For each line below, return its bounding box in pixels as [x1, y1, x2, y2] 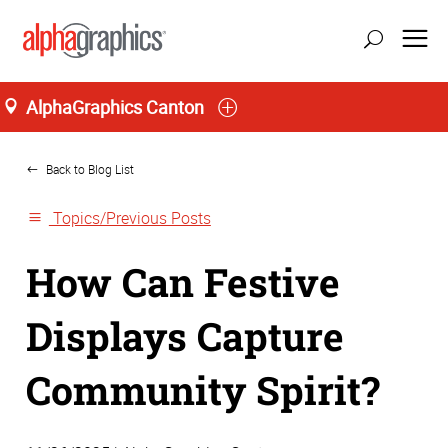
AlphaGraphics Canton [26, 94, 204, 119]
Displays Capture [26, 310, 344, 361]
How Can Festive [26, 256, 340, 307]
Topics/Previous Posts [48, 207, 211, 230]
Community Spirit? [26, 364, 380, 415]
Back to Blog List [43, 160, 135, 178]
